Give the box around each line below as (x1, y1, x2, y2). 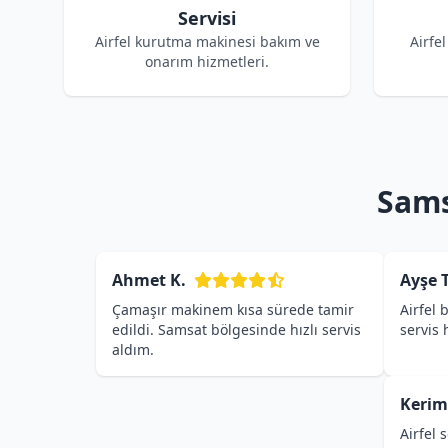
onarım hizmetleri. (145, 52, 269, 71)
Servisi (178, 6, 236, 30)
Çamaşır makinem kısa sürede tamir (112, 300, 354, 319)
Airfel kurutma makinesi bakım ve (94, 32, 320, 51)
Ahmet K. (112, 269, 186, 291)
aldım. (112, 340, 154, 359)
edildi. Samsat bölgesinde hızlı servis (112, 320, 361, 339)
